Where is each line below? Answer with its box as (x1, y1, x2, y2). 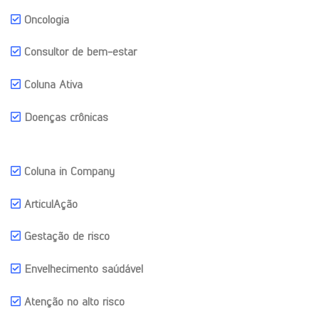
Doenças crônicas (24, 110, 108, 124)
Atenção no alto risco (21, 294, 125, 308)
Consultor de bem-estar (24, 45, 137, 59)
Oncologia (24, 12, 69, 26)
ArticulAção (21, 197, 78, 211)
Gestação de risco (24, 229, 110, 244)
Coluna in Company (21, 164, 115, 178)
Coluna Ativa (24, 78, 83, 92)
